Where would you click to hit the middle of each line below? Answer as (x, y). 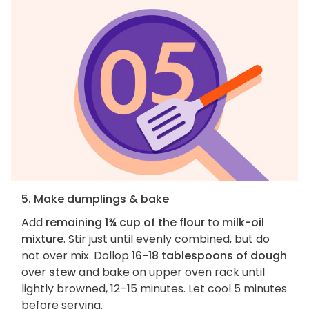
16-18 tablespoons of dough (209, 256)
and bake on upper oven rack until (170, 272)
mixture (42, 239)
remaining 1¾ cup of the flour (125, 223)
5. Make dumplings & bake (95, 199)
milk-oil (243, 223)
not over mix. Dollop (77, 256)
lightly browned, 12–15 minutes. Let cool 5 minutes (154, 289)
